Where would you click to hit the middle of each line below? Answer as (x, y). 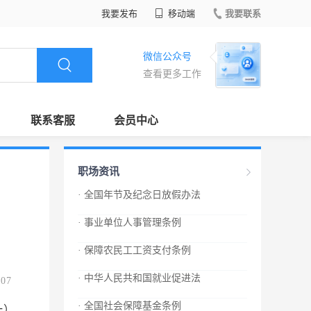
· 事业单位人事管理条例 (129, 222)
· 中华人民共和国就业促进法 (139, 278)
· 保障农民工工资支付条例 (134, 250)
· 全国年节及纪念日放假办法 (139, 195)
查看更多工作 (172, 74)
